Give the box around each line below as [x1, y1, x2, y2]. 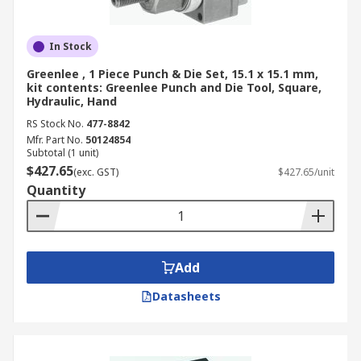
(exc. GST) [73, 165, 118, 179]
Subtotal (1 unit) [27, 146, 98, 160]
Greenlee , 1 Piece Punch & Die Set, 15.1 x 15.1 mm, [27, 66, 318, 81]
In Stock [49, 39, 92, 53]
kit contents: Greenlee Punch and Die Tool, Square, [27, 80, 322, 95]
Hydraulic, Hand [27, 93, 117, 109]
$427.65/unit [278, 165, 334, 179]
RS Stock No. [27, 117, 84, 131]
